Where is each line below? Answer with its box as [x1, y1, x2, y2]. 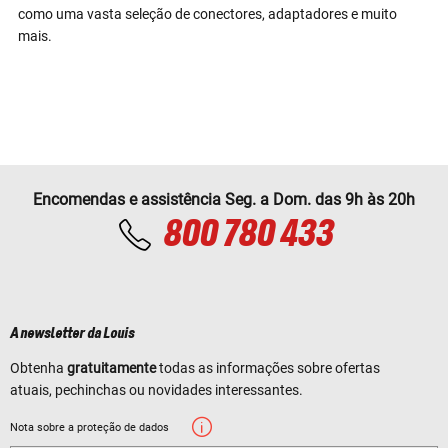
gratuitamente [67, 360, 156, 377]
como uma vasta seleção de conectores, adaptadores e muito [18, 6, 397, 23]
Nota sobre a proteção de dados [10, 421, 169, 435]
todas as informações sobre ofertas [156, 360, 380, 377]
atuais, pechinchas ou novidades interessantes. [10, 382, 303, 399]
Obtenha [10, 360, 67, 377]
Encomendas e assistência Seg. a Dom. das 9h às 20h [33, 190, 415, 210]
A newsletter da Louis [10, 326, 134, 343]
